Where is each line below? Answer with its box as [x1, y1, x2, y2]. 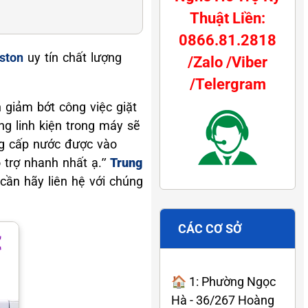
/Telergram [189, 75, 266, 93]
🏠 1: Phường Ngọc [171, 274, 276, 289]
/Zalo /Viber [188, 53, 267, 71]
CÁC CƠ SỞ [178, 221, 242, 236]
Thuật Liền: [190, 9, 265, 27]
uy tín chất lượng [23, 49, 122, 65]
